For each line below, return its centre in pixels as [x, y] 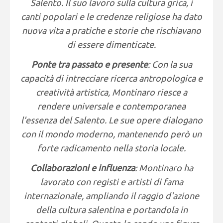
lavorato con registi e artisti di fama [111, 182]
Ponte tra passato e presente [89, 64]
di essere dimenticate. [111, 44]
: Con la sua [170, 64]
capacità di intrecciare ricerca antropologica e [111, 78]
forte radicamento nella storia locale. [111, 148]
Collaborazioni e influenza [82, 168]
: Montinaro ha [164, 168]
